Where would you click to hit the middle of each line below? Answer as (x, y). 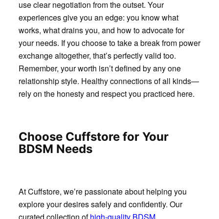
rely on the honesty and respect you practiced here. (106, 93)
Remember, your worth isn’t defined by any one (99, 68)
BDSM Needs (55, 149)
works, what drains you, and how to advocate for (101, 30)
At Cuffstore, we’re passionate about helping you (102, 191)
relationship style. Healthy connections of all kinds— (109, 81)
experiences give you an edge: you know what (98, 17)
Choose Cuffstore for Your (93, 136)
